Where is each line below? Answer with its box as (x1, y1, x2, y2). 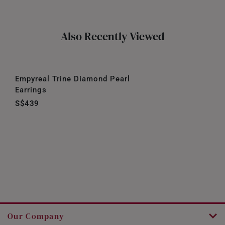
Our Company (8, 210, 65, 221)
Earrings (15, 85, 47, 94)
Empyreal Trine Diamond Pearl (15, 74, 130, 83)
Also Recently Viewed (60, 29, 165, 44)
